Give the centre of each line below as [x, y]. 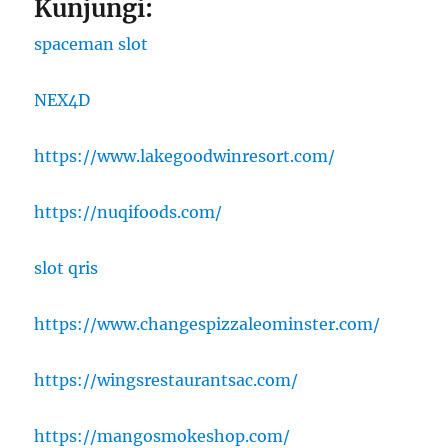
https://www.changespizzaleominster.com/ [207, 324]
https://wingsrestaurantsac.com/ [166, 380]
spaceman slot [91, 44]
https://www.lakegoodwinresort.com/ [185, 156]
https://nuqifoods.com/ [128, 212]
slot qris [66, 268]
